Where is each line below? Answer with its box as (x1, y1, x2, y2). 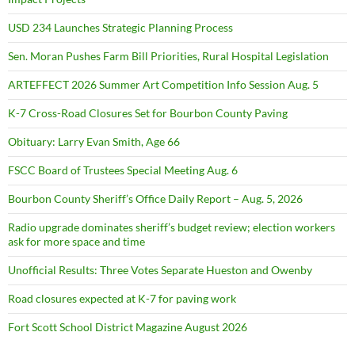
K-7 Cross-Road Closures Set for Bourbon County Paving (8, 105, 288, 120)
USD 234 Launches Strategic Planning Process (8, 20, 233, 34)
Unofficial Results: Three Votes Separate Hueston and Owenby (8, 262, 312, 277)
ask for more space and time (8, 234, 145, 248)
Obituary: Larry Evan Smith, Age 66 (8, 134, 180, 148)
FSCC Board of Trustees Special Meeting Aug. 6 (8, 162, 238, 177)
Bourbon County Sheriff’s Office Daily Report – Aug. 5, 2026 (8, 191, 303, 205)
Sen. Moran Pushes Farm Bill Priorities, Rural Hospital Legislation (8, 48, 329, 63)
